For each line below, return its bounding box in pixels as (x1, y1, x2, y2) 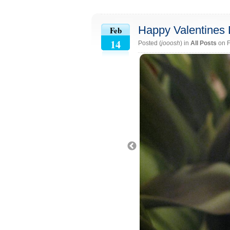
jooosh (161, 40, 180, 47)
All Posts (190, 40, 217, 47)
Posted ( (138, 40, 161, 47)
